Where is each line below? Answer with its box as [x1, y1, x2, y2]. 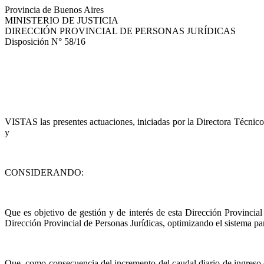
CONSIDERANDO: [5, 167, 84, 177]
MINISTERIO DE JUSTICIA [5, 15, 118, 25]
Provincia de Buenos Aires [5, 5, 104, 15]
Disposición [5, 37, 51, 47]
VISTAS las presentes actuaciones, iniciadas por [5, 117, 187, 127]
